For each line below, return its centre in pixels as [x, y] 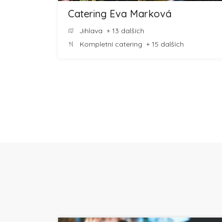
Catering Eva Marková [120, 14]
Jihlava [90, 31]
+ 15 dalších [163, 44]
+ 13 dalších [123, 31]
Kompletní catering [111, 44]
